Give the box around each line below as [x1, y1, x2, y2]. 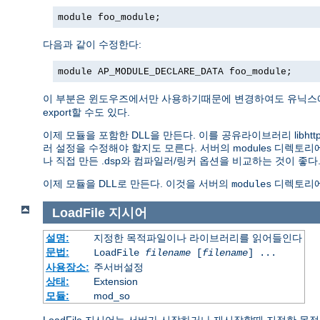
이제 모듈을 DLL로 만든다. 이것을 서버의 [43, 177, 231, 189]
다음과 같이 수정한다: [43, 38, 141, 50]
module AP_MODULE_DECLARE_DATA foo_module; [58, 66, 292, 77]
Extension [93, 276, 138, 288]
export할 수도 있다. [43, 106, 130, 118]
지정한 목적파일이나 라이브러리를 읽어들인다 [93, 232, 302, 244]
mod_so [93, 290, 130, 302]
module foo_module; [58, 11, 161, 23]
